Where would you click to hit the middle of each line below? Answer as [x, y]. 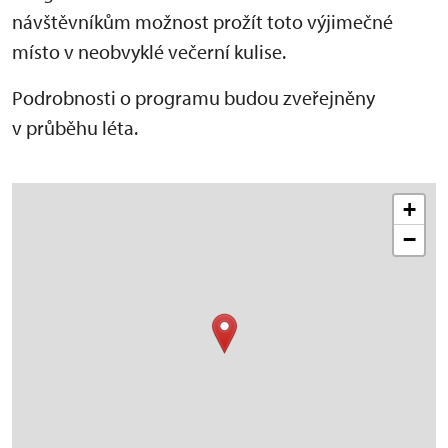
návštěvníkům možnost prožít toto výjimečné [202, 21]
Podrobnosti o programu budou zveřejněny [193, 97]
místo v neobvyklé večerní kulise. [149, 51]
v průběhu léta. [75, 127]
